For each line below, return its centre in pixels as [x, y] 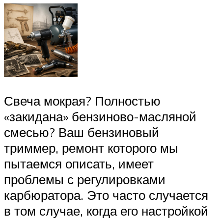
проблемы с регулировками [85, 179]
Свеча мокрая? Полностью [82, 100]
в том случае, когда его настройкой [106, 210]
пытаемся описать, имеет [79, 163]
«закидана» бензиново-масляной [100, 116]
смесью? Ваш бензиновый [82, 132]
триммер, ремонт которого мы [91, 148]
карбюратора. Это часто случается [106, 195]
